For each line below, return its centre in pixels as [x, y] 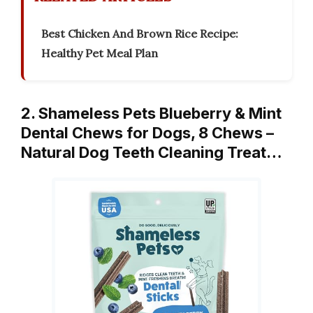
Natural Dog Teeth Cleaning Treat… [152, 153]
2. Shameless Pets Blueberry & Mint [151, 114]
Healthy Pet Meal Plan [100, 53]
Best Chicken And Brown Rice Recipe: [140, 34]
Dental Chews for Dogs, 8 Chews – [147, 133]
